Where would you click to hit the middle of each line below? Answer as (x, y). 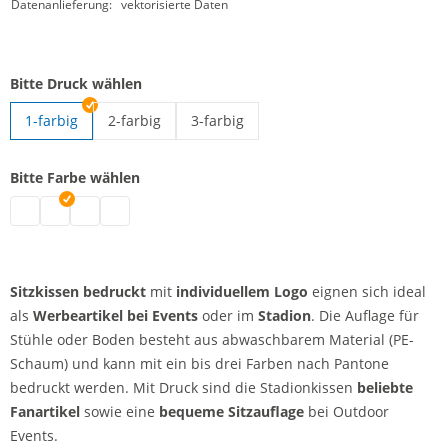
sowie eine (119, 411)
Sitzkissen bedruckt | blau (158, 209)
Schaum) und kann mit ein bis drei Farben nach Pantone (199, 363)
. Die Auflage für (365, 315)
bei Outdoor (346, 411)
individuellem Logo (242, 291)
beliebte (385, 387)
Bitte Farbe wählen (75, 177)
